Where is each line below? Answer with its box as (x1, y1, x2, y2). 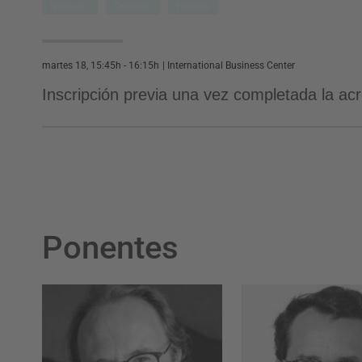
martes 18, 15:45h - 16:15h (42, 60, 159, 71)
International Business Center (167, 60, 295, 71)
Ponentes (42, 229, 179, 267)
